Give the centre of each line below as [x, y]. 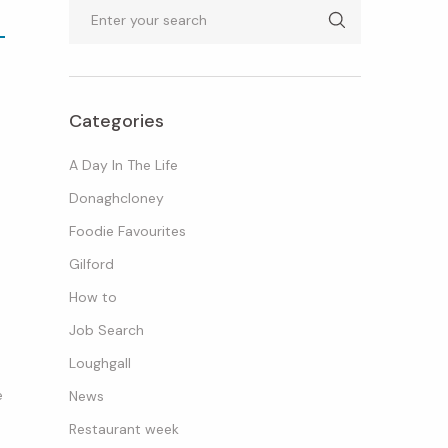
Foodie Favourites [127, 230]
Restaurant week [123, 428]
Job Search [106, 329]
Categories [116, 120]
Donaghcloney [116, 197]
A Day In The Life [123, 164]
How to [92, 296]
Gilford [91, 263]
